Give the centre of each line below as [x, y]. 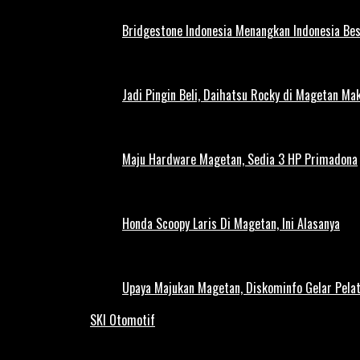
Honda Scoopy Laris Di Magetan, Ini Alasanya [231, 224]
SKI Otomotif [123, 320]
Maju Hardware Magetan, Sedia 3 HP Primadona [240, 160]
